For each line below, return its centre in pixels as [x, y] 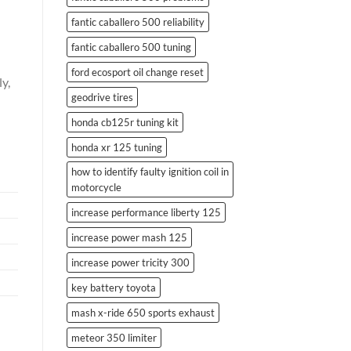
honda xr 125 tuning [116, 147]
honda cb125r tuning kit [125, 122]
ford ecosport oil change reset [137, 72]
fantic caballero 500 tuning [131, 47]
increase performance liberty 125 [146, 212]
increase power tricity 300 [130, 262]
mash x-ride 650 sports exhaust [143, 312]
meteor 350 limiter [114, 337]
